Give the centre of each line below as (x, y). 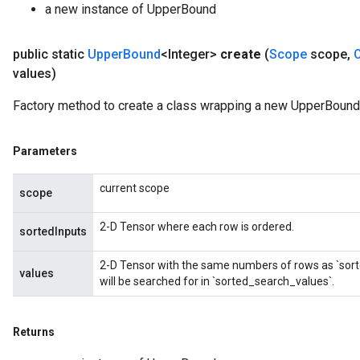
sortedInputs (53, 231)
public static (50, 54)
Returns (34, 332)
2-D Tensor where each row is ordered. (197, 227)
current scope (135, 188)
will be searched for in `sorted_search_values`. (217, 281)
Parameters (45, 151)
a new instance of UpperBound (131, 9)
